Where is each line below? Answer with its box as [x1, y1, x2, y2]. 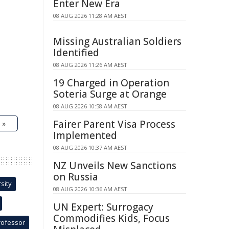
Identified [53, 46, 99, 59]
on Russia [53, 170, 98, 184]
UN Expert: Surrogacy [53, 200, 153, 214]
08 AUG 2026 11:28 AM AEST [53, 12, 127, 19]
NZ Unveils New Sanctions [53, 159, 176, 172]
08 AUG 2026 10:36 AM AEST [53, 185, 127, 193]
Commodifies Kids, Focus [53, 212, 170, 225]
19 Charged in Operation [53, 76, 169, 89]
